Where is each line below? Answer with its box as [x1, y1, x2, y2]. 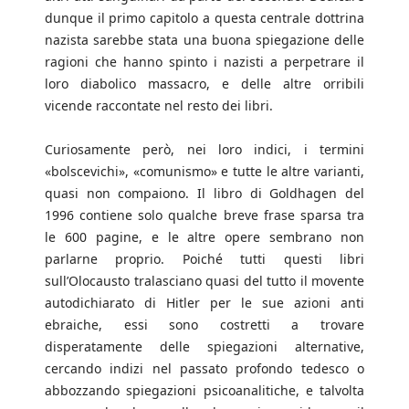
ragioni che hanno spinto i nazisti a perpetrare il [45, 53, 364, 71]
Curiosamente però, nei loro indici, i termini [45, 141, 364, 159]
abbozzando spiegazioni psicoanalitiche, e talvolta [45, 382, 364, 400]
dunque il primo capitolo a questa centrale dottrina [45, 9, 364, 27]
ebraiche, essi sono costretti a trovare [45, 316, 364, 334]
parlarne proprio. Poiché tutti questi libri [45, 250, 364, 268]
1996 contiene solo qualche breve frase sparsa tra [45, 206, 364, 225]
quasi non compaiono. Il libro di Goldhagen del [45, 184, 364, 203]
